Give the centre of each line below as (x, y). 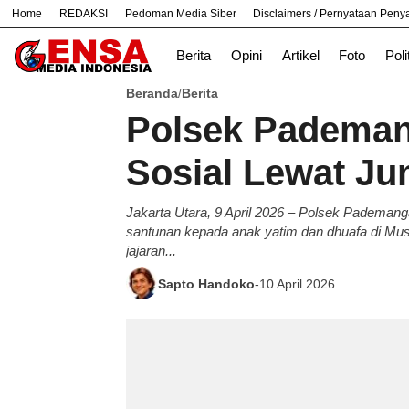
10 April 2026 (297, 283)
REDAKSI (84, 14)
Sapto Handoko (206, 283)
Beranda (152, 93)
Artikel (300, 56)
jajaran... (151, 251)
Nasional (233, 27)
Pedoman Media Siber (180, 14)
